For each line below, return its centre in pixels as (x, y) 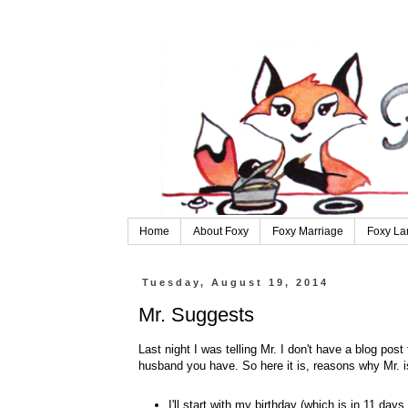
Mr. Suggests (196, 314)
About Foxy (220, 232)
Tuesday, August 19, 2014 (235, 283)
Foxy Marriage (307, 232)
